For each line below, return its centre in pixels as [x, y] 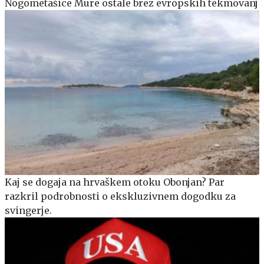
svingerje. [28, 211]
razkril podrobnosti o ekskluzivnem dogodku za [120, 197]
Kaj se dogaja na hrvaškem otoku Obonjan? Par [115, 182]
